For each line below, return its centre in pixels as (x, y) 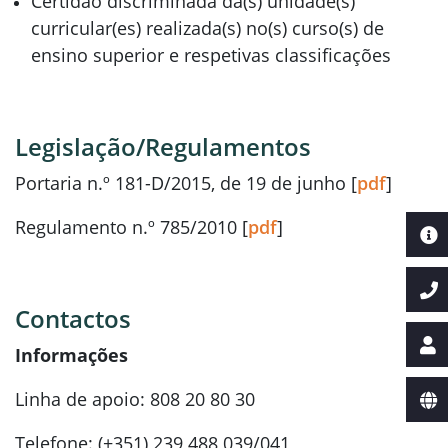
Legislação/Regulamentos (163, 146)
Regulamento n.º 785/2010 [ (131, 227)
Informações (71, 355)
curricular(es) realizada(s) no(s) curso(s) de (207, 28)
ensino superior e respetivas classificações (211, 55)
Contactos (73, 318)
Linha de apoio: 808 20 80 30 (135, 399)
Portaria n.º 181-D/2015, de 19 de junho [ (186, 183)
